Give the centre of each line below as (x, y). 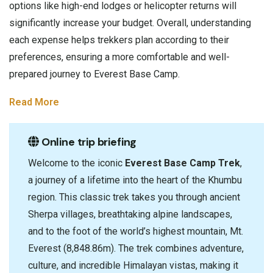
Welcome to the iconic (76, 163)
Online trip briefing (88, 142)
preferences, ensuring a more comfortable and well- (119, 57)
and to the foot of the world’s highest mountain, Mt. (136, 231)
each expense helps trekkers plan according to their (119, 40)
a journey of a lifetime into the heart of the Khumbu (135, 180)
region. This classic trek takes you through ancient (134, 197)
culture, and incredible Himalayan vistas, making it (133, 265)
